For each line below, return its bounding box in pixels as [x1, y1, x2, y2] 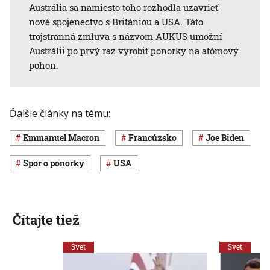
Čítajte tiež [12, 211, 80, 229]
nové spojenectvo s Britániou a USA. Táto [29, 15, 203, 28]
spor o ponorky [28, 157, 84, 169]
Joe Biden [210, 132, 244, 144]
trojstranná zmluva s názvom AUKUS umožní [29, 30, 222, 42]
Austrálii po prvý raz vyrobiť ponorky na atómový [29, 44, 239, 57]
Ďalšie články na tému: [10, 106, 110, 120]
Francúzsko [134, 132, 177, 144]
